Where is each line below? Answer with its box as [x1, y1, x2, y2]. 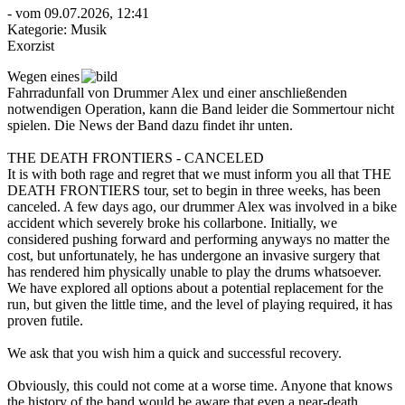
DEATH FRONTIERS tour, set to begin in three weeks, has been [7, 182, 381, 198]
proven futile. [7, 312, 83, 328]
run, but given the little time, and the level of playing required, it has [7, 296, 392, 312]
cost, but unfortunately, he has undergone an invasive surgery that [7, 247, 380, 263]
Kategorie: [7, 21, 71, 37]
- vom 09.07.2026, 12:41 [7, 5, 149, 21]
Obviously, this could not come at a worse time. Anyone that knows [7, 377, 392, 393]
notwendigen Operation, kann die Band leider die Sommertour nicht [7, 100, 394, 117]
